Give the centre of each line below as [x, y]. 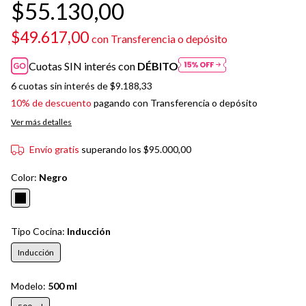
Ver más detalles [41, 122]
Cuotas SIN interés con [83, 66]
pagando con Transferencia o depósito [175, 103]
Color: [25, 178]
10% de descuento [51, 103]
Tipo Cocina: [39, 232]
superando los [112, 150]
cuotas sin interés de [64, 86]
